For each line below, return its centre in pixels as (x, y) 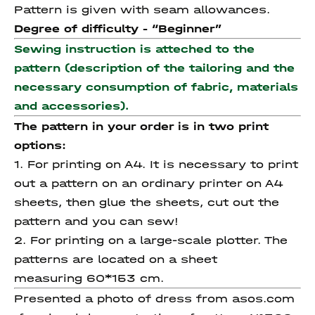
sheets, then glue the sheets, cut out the (147, 202)
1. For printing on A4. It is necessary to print (156, 164)
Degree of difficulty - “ (86, 28)
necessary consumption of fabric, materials (156, 87)
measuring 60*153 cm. (89, 278)
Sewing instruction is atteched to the (134, 49)
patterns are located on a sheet (116, 259)
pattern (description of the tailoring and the (154, 68)
